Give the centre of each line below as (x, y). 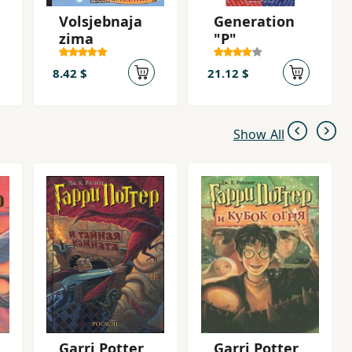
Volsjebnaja (101, 21)
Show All (258, 134)
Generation (254, 21)
